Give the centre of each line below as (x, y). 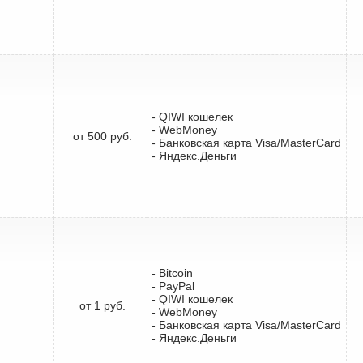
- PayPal (173, 286)
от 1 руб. (102, 305)
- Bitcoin (172, 273)
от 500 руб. (102, 136)
